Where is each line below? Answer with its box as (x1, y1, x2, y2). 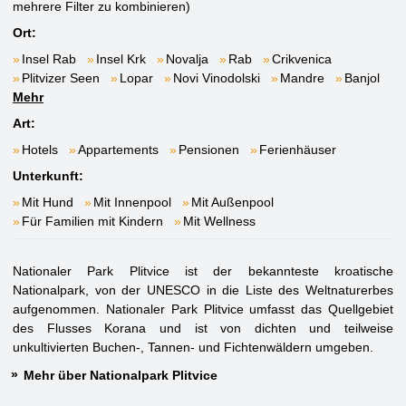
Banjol (344, 71, 380, 85)
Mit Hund (22, 195, 73, 209)
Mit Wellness (183, 214, 256, 228)
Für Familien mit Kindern (22, 214, 163, 228)
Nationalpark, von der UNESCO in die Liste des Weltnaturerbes (13, 283, 393, 297)
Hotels (22, 142, 58, 157)
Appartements (78, 142, 159, 157)
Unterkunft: (13, 169, 83, 183)
